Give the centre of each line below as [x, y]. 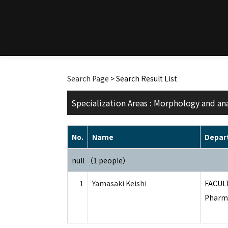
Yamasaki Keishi [119, 183]
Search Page [88, 78]
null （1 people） [101, 160]
